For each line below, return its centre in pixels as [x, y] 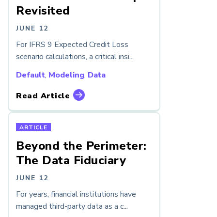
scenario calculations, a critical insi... [75, 56]
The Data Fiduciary [71, 160]
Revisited [43, 11]
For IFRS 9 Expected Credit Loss [72, 44]
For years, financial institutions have [76, 194]
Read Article [43, 96]
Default [31, 75]
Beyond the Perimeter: [81, 146]
